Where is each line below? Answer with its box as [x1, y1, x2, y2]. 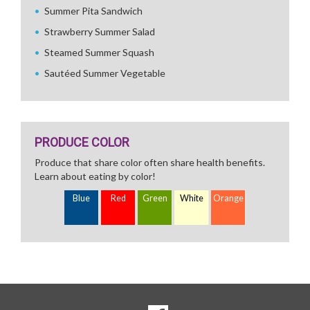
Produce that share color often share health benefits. [35, 156, 265, 168]
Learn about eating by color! [35, 170, 156, 182]
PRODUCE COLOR [35, 135, 129, 149]
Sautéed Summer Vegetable [44, 67, 165, 79]
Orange [213, 193, 244, 203]
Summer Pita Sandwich [44, 5, 143, 17]
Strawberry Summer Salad [44, 26, 155, 37]
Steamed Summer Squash [44, 46, 154, 58]
